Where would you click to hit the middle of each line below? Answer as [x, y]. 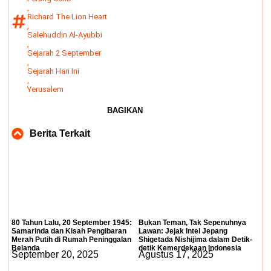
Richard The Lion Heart [67, 17]
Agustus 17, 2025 [176, 254]
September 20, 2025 [55, 254]
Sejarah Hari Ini [53, 71]
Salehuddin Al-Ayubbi [65, 35]
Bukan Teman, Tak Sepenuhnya [192, 223]
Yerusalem [45, 89]
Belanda [26, 248]
